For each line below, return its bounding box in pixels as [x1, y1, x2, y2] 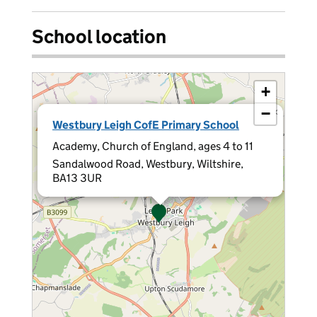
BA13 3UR [52, 171, 102, 185]
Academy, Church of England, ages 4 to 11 [52, 139, 253, 153]
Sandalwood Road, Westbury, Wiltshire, [52, 157, 243, 171]
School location [32, 25, 166, 48]
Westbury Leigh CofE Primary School [52, 118, 239, 132]
